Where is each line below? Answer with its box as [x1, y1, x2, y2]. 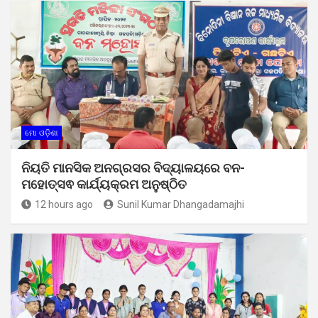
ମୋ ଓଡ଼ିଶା [25, 128, 58, 138]
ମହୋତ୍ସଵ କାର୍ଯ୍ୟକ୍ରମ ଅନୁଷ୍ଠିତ [21, 176, 187, 192]
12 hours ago [35, 198, 93, 210]
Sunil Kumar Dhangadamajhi [117, 198, 244, 210]
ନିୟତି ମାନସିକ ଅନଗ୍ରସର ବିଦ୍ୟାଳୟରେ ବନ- [21, 160, 245, 175]
